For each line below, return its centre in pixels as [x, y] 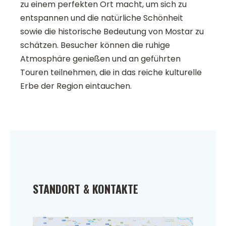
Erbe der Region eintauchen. [76, 86]
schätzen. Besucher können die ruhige [95, 45]
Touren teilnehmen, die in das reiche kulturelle [111, 73]
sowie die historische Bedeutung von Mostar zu [112, 32]
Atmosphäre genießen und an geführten [100, 59]
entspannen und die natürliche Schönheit [102, 18]
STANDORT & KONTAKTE [86, 189]
